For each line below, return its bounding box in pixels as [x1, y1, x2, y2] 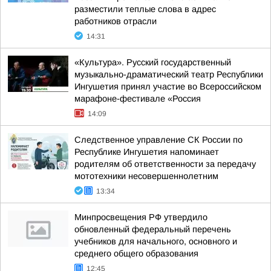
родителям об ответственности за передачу [74, 159, 256, 169]
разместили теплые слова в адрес [74, 4, 216, 14]
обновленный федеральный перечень [74, 224, 231, 234]
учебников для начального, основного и [74, 237, 237, 246]
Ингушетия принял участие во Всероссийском [74, 82, 261, 91]
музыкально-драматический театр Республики [74, 70, 263, 79]
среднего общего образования [74, 249, 198, 258]
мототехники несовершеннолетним [74, 171, 218, 181]
